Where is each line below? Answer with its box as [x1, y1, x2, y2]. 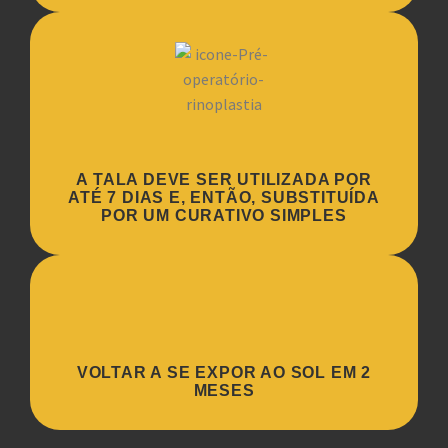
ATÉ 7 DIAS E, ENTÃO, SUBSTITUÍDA [68, 189, 380, 207]
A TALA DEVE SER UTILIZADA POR [76, 171, 372, 189]
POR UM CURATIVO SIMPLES [101, 207, 347, 225]
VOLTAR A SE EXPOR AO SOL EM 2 [76, 364, 372, 382]
